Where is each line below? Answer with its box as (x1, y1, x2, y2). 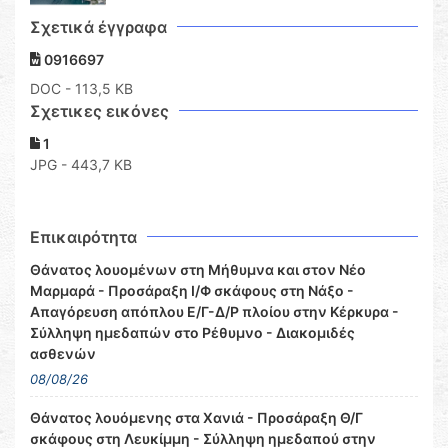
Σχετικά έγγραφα (30, 17, 167, 38)
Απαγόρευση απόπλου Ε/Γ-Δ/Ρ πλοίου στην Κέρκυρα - (30, 303, 399, 321)
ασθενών (30, 345, 96, 363)
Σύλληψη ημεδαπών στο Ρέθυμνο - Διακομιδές (30, 324, 355, 342)
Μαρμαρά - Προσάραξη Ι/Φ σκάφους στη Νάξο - (30, 282, 354, 300)
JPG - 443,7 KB (30, 156, 132, 174)
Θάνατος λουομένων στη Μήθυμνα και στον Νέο (30, 261, 366, 279)
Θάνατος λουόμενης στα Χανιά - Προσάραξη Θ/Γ (30, 409, 363, 427)
